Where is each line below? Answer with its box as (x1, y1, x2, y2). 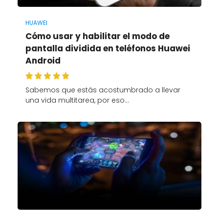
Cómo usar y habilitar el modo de (25, 30, 170, 42)
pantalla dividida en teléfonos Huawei (25, 42, 190, 54)
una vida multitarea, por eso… (25, 95, 129, 105)
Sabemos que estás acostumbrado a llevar (25, 85, 180, 95)
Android (25, 54, 61, 66)
